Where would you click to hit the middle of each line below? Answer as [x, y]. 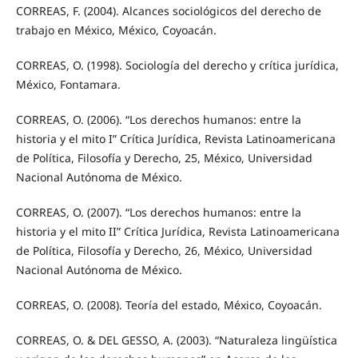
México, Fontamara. [68, 85]
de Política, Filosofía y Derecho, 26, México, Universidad [164, 251]
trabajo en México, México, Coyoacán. [116, 30]
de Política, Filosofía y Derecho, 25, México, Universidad [164, 158]
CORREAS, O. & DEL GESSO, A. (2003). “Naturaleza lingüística [176, 340]
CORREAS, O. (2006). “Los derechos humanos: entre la [158, 120]
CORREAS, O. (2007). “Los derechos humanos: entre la [158, 213]
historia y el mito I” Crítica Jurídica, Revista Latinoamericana [175, 139]
